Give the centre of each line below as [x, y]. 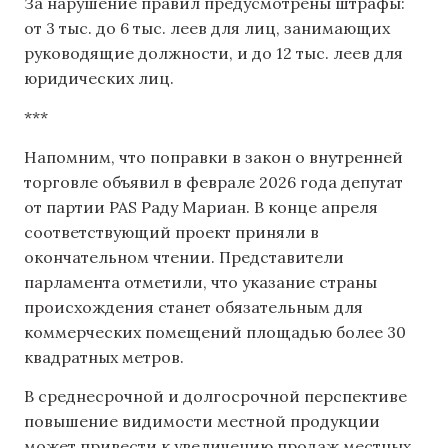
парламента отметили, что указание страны [200, 281]
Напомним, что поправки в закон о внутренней [213, 156]
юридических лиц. [99, 77]
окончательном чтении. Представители [184, 256]
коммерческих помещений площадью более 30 [215, 331]
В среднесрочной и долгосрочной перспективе [215, 396]
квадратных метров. [104, 356]
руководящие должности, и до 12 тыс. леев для [213, 52]
